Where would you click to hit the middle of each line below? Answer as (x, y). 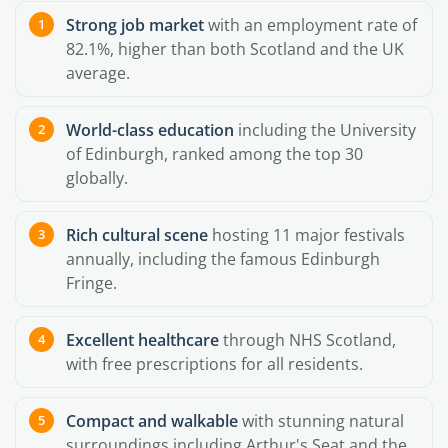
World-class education (150, 130)
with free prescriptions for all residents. (214, 364)
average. (98, 73)
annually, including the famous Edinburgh (223, 259)
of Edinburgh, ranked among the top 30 (214, 154)
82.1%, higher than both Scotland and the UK (235, 49)
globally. (97, 178)
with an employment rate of (310, 25)
